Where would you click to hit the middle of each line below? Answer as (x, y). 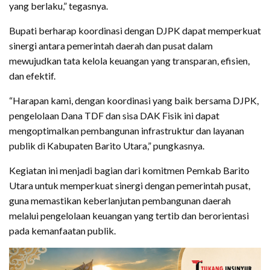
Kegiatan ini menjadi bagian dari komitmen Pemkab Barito (129, 170)
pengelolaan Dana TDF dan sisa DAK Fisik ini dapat (114, 115)
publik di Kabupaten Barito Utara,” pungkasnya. (107, 145)
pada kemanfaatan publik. (62, 230)
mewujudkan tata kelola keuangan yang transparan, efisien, (129, 60)
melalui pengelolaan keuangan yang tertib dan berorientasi (129, 215)
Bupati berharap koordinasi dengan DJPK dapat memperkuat (135, 30)
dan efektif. (32, 75)
